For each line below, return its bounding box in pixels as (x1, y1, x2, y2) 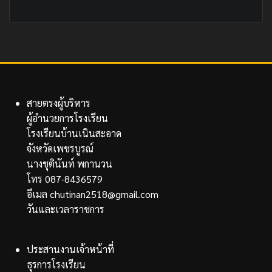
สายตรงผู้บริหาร (27, 97, 91, 109)
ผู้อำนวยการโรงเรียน (27, 112, 109, 124)
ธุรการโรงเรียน (27, 257, 86, 271)
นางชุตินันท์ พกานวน (27, 157, 113, 170)
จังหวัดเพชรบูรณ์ (27, 142, 94, 155)
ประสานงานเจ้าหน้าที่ (27, 242, 115, 256)
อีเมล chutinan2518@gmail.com (27, 188, 159, 200)
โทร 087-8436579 (27, 172, 103, 185)
